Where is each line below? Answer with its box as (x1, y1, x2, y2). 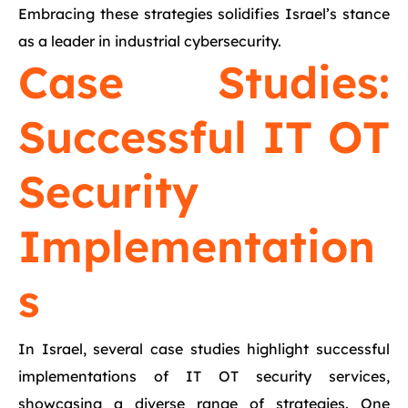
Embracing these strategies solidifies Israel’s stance (18, 5, 390, 23)
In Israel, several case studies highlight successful (18, 340, 390, 358)
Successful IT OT (18, 109, 390, 164)
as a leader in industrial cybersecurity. (18, 32, 281, 50)
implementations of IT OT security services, (18, 367, 390, 385)
